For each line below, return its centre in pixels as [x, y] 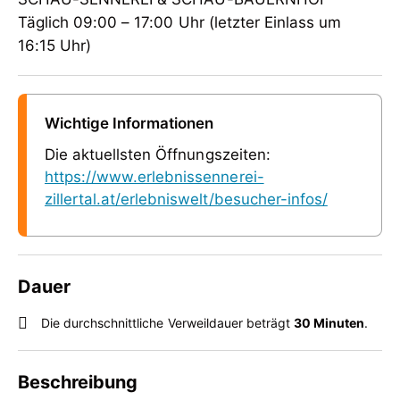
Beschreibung [78, 382]
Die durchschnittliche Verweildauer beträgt [168, 323]
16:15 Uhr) [55, 46]
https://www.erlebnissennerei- [154, 177]
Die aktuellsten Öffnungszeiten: [158, 154]
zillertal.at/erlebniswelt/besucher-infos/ [186, 199]
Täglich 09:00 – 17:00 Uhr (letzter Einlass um [180, 22]
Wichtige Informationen [129, 123]
